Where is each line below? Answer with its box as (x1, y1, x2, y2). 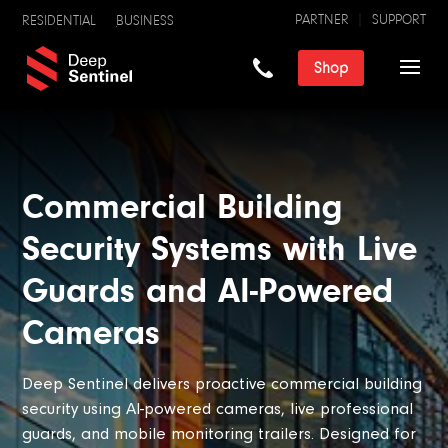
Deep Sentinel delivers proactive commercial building (22, 373, 423, 393)
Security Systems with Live (22, 227, 418, 268)
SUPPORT (371, 11, 426, 28)
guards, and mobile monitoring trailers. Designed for (22, 423, 417, 443)
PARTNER (294, 11, 349, 28)
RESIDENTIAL (22, 12, 97, 29)
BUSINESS (116, 12, 175, 29)
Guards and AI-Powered (22, 269, 394, 310)
